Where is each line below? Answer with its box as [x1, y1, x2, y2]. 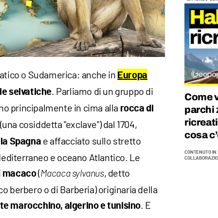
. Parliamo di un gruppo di [52, 85, 153, 97]
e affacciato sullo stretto [41, 134, 141, 146]
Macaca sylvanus [40, 168, 104, 179]
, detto [104, 166, 130, 179]
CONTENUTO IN [184, 150, 217, 155]
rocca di [120, 103, 154, 113]
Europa [117, 70, 147, 80]
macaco [2, 168, 36, 179]
